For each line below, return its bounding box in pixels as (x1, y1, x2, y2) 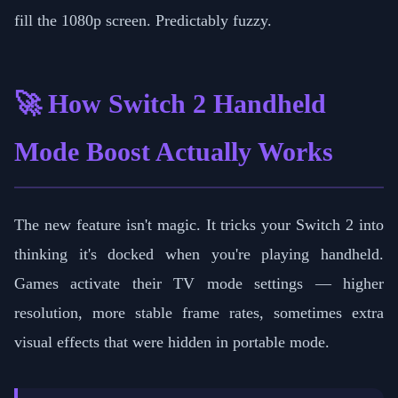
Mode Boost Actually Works (14, 136, 333, 167)
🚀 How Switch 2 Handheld (14, 88, 326, 119)
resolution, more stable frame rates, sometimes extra (14, 303, 384, 322)
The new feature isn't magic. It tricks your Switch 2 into (14, 215, 384, 234)
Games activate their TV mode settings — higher (14, 274, 384, 292)
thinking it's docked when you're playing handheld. (14, 244, 384, 263)
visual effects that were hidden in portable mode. (14, 332, 330, 351)
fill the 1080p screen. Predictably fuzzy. (14, 11, 272, 29)
